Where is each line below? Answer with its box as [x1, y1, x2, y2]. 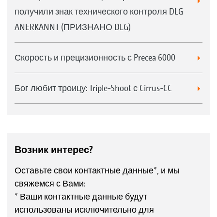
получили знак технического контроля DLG [15, 6, 183, 16]
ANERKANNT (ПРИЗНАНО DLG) [15, 21, 131, 32]
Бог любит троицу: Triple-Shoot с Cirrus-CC [15, 82, 172, 93]
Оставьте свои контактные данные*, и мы [15, 165, 180, 175]
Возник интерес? [15, 143, 93, 155]
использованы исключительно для [15, 204, 154, 215]
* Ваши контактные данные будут [15, 191, 147, 201]
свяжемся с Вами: [15, 178, 85, 188]
